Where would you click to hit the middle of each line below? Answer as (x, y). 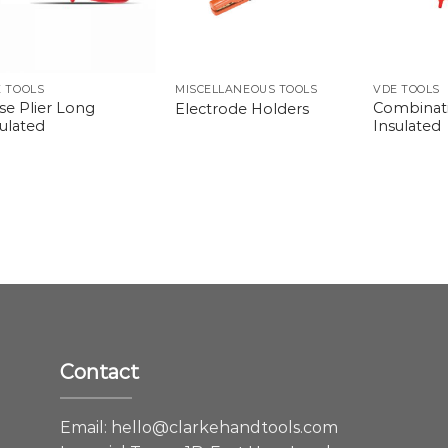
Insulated (407, 126)
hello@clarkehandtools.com (224, 428)
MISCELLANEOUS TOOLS (246, 90)
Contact (99, 372)
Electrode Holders (242, 108)
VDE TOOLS (406, 90)
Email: (85, 428)
